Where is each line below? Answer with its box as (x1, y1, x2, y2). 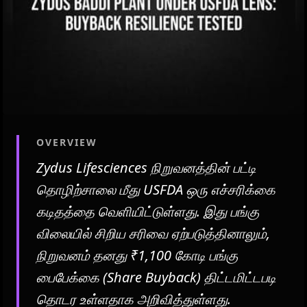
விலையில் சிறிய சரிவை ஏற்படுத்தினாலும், (36, 223, 270, 243)
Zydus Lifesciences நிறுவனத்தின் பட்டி (36, 158, 256, 177)
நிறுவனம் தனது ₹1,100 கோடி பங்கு (36, 245, 238, 265)
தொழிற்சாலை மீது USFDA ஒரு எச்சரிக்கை (36, 180, 275, 199)
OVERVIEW (36, 135, 97, 149)
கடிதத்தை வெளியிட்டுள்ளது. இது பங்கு (36, 201, 259, 221)
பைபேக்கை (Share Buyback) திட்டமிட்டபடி (36, 267, 276, 286)
